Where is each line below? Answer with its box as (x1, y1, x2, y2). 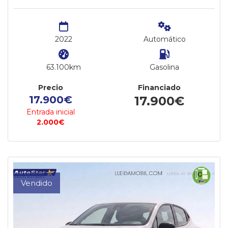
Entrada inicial (26, 107, 75, 117)
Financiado (137, 83, 181, 92)
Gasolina (150, 63, 179, 72)
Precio (38, 83, 64, 92)
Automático (143, 35, 186, 44)
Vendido (21, 178, 52, 188)
